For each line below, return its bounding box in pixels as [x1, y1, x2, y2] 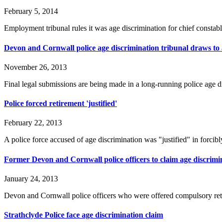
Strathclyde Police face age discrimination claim [4, 211, 163, 220]
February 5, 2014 [4, 7, 58, 16]
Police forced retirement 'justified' [4, 99, 117, 108]
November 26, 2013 [4, 62, 67, 71]
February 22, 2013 [4, 118, 62, 127]
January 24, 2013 [4, 174, 58, 183]
